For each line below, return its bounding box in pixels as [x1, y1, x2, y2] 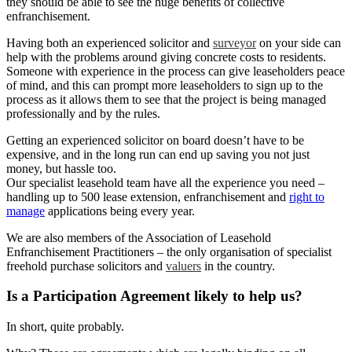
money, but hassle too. [6, 161, 116, 175]
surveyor [213, 35, 256, 49]
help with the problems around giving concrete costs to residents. [6, 49, 326, 64]
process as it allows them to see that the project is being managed [6, 92, 326, 106]
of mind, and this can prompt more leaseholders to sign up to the [6, 78, 323, 92]
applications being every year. [45, 203, 195, 218]
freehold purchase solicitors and [6, 258, 166, 273]
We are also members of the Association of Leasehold [6, 230, 271, 244]
